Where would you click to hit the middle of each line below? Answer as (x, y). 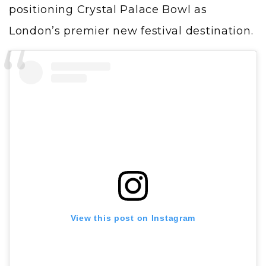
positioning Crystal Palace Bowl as (108, 9)
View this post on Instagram (133, 218)
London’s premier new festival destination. (131, 31)
